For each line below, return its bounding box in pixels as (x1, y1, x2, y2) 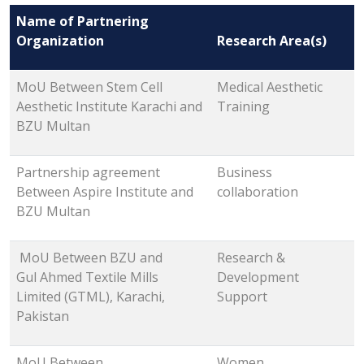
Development (217, 268, 299, 287)
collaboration (217, 183, 298, 201)
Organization (16, 32, 104, 50)
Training (217, 97, 270, 116)
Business (217, 163, 272, 182)
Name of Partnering (16, 12, 149, 31)
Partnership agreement (16, 163, 160, 182)
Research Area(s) (217, 32, 327, 50)
